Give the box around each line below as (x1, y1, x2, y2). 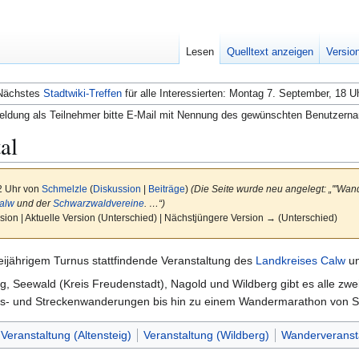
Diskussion (92, 183, 141, 194)
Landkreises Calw (256, 254, 345, 268)
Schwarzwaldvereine (52, 197, 144, 208)
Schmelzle (41, 183, 87, 194)
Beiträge (147, 183, 185, 194)
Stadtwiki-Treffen (43, 87, 122, 99)
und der (14, 197, 53, 208)
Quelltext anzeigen (227, 46, 314, 58)
